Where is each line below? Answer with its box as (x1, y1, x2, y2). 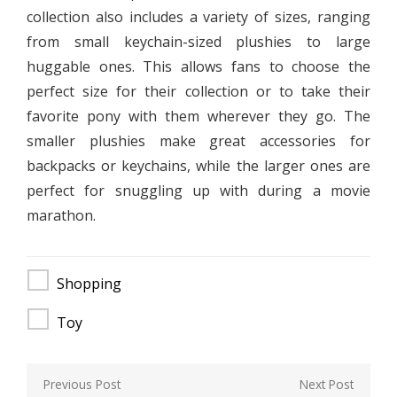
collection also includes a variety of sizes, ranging (27, 6, 370, 27)
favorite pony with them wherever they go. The (27, 105, 370, 126)
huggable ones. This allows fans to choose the (27, 56, 370, 76)
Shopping (56, 273, 121, 293)
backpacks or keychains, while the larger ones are (27, 155, 370, 175)
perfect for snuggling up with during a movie (27, 180, 370, 200)
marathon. (27, 205, 96, 225)
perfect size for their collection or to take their (27, 81, 370, 101)
